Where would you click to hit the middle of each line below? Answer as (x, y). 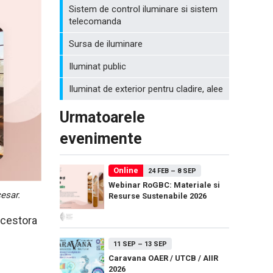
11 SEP (125, 244)
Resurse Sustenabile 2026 (158, 196)
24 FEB (158, 171)
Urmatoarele (102, 117)
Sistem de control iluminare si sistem (143, 9)
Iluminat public (97, 66)
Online (126, 170)
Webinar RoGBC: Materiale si (164, 185)
